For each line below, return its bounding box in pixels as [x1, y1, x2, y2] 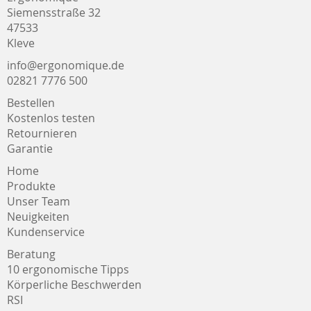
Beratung [7, 246, 56, 262]
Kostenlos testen [7, 110, 95, 126]
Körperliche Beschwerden [7, 277, 142, 292]
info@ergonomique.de [7, 58, 124, 73]
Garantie [7, 141, 53, 156]
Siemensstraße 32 [7, 5, 101, 20]
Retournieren [7, 126, 77, 141]
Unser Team [7, 194, 70, 209]
